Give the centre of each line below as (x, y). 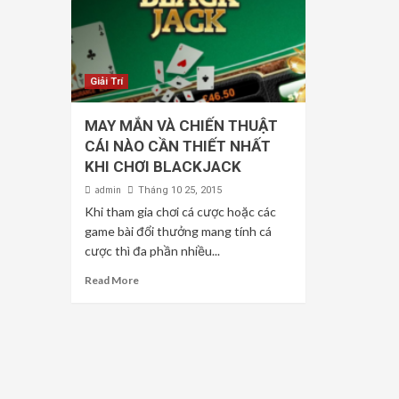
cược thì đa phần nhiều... (152, 251)
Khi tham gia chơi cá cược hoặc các (180, 212)
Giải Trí (106, 82)
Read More (111, 281)
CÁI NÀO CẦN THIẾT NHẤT (177, 147)
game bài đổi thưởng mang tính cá (178, 232)
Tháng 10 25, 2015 (179, 191)
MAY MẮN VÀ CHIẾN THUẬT (181, 126)
